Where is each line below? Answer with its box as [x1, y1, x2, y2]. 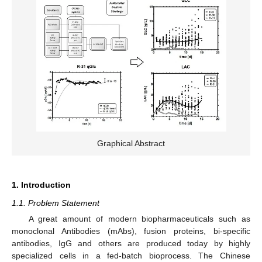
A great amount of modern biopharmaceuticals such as [28, 214, 250, 223]
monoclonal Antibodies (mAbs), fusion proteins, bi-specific [12, 226, 250, 236]
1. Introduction [12, 180, 71, 189]
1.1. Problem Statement [12, 198, 99, 208]
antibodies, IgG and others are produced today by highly [12, 239, 250, 248]
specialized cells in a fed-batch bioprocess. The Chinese [12, 251, 250, 260]
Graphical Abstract [97, 138, 165, 148]
